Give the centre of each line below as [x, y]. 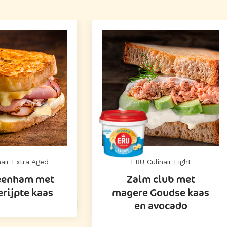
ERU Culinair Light [161, 162]
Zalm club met [161, 179]
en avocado [161, 205]
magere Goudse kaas [161, 192]
